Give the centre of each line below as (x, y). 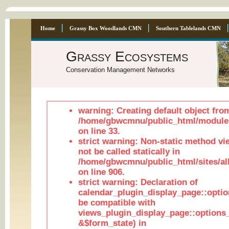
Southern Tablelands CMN (188, 28)
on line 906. (101, 172)
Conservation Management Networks (120, 70)
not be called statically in (129, 152)
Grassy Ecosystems (127, 56)
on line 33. (99, 131)
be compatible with (117, 203)
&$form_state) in (112, 223)
